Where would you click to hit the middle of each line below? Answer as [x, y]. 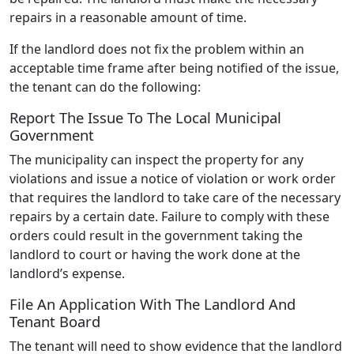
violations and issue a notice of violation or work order [173, 178]
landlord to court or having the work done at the [155, 254]
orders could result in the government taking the [156, 235]
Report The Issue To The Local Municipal [145, 117]
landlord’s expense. [69, 273]
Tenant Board [55, 321]
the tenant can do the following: [105, 87]
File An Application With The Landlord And [153, 303]
